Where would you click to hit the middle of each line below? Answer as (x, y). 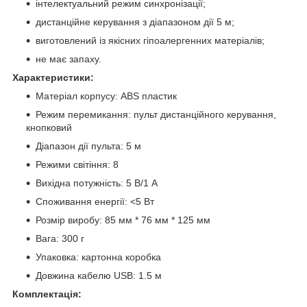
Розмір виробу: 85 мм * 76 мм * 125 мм (123, 220)
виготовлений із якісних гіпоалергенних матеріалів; (150, 41)
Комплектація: (47, 294)
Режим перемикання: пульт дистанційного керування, (156, 115)
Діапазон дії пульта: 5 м (88, 146)
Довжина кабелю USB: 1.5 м (99, 276)
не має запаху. (69, 59)
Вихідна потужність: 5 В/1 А (97, 183)
